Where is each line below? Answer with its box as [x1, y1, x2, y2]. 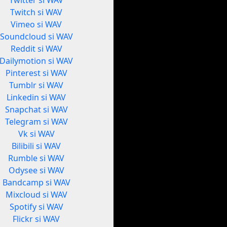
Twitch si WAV [10, 7, 63, 18]
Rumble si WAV [8, 153, 65, 164]
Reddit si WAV [10, 43, 62, 55]
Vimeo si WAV [11, 19, 62, 30]
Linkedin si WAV [7, 92, 66, 103]
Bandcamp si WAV [2, 177, 70, 188]
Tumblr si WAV [9, 80, 64, 91]
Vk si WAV [18, 128, 55, 140]
